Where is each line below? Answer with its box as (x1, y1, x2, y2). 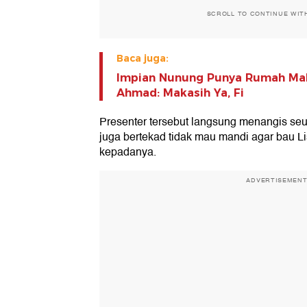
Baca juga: (116, 52, 169, 65)
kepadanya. (99, 143, 156, 162)
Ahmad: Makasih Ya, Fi (116, 86, 244, 100)
